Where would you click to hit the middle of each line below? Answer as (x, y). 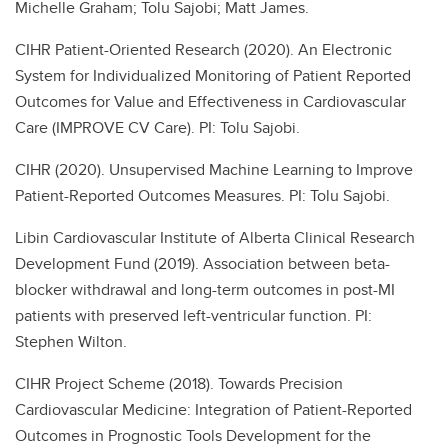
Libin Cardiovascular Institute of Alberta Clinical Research (215, 237)
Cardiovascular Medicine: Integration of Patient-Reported (213, 409)
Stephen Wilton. (71, 341)
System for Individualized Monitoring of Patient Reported (213, 75)
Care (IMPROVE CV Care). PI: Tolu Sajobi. (157, 127)
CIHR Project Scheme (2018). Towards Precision (179, 383)
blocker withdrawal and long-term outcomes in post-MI (205, 289)
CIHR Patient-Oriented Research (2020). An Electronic (203, 49)
